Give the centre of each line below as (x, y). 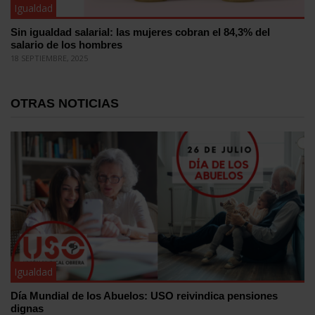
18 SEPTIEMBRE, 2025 (49, 58)
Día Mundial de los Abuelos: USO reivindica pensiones (144, 296)
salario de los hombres (66, 44)
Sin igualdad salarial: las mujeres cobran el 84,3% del (140, 32)
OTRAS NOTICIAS (65, 103)
